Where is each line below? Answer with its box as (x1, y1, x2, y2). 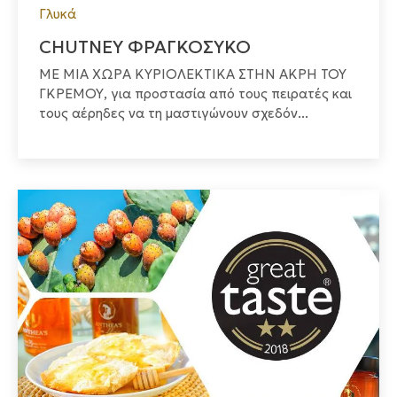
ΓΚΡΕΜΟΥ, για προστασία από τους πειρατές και (39, 85, 352, 103)
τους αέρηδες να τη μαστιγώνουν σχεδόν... (39, 105, 308, 122)
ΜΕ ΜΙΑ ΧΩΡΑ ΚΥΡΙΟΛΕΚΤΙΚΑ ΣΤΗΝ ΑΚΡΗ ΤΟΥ (39, 66, 346, 83)
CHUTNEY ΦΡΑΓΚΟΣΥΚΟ (39, 35, 251, 59)
